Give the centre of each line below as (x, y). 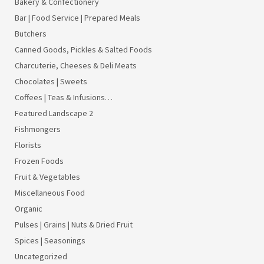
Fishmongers (38, 129)
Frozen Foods (39, 161)
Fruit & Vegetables (47, 176)
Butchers (31, 33)
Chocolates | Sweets (51, 81)
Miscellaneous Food (50, 192)
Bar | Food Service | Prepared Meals (77, 17)
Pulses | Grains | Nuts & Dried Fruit (74, 224)
